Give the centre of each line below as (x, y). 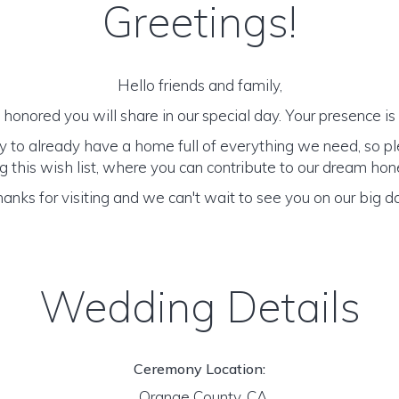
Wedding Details (199, 306)
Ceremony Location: (199, 369)
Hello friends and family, (199, 85)
